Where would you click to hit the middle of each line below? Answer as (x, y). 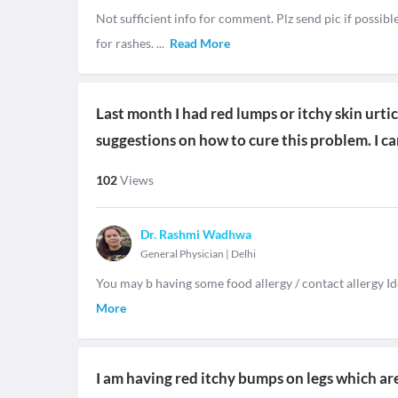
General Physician (182, 254)
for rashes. (126, 43)
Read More (200, 43)
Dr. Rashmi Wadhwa (196, 234)
